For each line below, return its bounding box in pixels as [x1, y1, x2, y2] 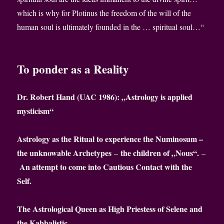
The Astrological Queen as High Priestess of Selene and [17, 203, 203, 215]
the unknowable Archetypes [17, 147, 112, 159]
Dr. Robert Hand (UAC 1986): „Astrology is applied [17, 91, 193, 103]
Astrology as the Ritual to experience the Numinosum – [17, 133, 203, 145]
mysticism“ [17, 105, 54, 117]
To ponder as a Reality [17, 60, 129, 78]
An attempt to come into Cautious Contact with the [19, 161, 192, 173]
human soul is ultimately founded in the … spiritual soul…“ [17, 21, 204, 32]
